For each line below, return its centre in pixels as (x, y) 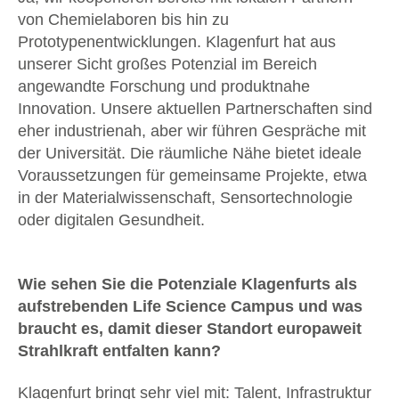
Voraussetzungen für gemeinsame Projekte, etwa (192, 175)
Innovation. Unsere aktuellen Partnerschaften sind (195, 108)
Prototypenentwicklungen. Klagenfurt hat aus (177, 41)
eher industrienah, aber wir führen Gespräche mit (192, 130)
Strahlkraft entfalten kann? (119, 350)
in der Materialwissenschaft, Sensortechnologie (185, 197)
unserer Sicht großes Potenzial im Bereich (167, 64)
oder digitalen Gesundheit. (111, 220)
